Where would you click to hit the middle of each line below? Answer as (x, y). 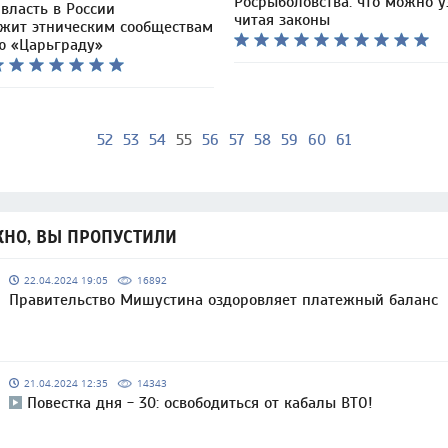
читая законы (282, 20)
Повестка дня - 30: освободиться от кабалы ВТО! (200, 403)
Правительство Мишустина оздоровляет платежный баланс (223, 300)
